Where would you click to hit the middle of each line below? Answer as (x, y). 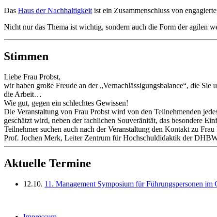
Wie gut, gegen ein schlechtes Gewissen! (66, 103)
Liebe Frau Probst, (32, 77)
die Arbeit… (23, 94)
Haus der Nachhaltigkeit (55, 11)
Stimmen (26, 56)
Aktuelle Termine (47, 163)
